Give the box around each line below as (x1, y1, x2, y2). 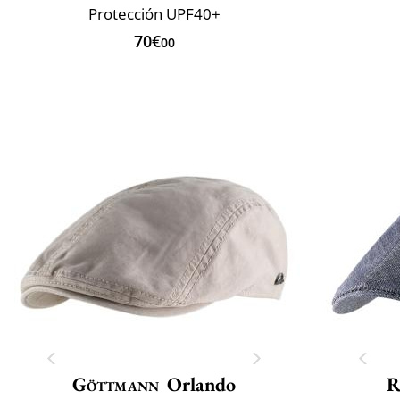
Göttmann (71, 371, 160, 397)
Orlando (167, 371, 237, 397)
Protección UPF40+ (87, 3, 221, 24)
